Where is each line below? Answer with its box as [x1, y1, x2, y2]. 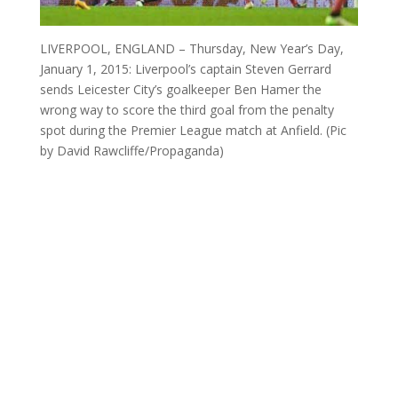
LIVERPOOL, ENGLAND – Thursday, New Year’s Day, [39, 40, 344, 58]
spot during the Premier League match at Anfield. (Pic [39, 122, 346, 139]
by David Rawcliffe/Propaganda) [39, 142, 224, 160]
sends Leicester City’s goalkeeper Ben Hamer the [39, 81, 322, 99]
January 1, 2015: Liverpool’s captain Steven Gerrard [39, 60, 331, 78]
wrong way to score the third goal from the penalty [39, 101, 334, 119]
